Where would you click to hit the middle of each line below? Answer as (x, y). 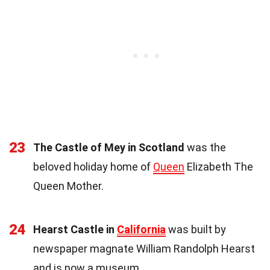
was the (205, 147)
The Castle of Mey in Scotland (109, 147)
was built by (196, 229)
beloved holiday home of (93, 166)
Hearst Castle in (75, 229)
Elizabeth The (219, 166)
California (141, 229)
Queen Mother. (68, 186)
